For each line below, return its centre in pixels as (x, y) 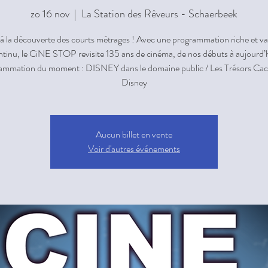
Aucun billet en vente (134, 134)
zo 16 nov (50, 13)
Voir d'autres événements (134, 148)
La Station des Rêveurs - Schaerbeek (159, 13)
